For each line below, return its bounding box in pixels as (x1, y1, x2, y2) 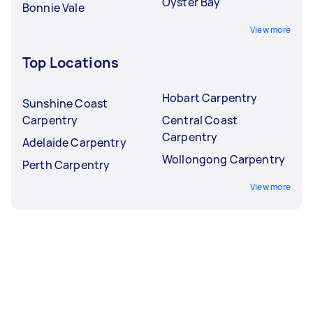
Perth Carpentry (22, 156, 110, 173)
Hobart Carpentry (162, 89, 258, 105)
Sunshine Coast (22, 95, 108, 111)
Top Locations (22, 52, 119, 72)
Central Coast (162, 112, 238, 128)
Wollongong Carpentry (162, 151, 285, 167)
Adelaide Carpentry (22, 134, 126, 150)
